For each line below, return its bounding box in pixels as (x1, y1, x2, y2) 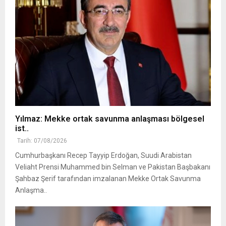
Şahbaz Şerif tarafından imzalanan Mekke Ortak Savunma (15, 175, 201, 183)
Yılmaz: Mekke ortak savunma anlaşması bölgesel (15, 114, 204, 124)
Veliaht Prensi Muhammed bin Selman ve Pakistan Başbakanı (15, 163, 210, 172)
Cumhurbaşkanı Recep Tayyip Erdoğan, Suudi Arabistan (15, 151, 192, 160)
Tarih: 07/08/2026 (17, 137, 67, 145)
